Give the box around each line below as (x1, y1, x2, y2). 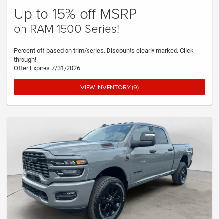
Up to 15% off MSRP (14, 3, 137, 23)
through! (14, 56, 36, 64)
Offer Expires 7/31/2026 (14, 65, 80, 72)
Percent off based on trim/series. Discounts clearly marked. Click (14, 47, 194, 55)
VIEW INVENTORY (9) (80, 83, 139, 92)
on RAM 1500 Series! (14, 20, 119, 37)
